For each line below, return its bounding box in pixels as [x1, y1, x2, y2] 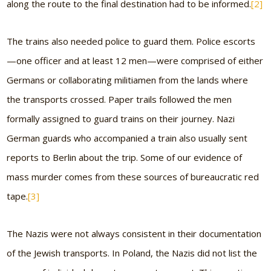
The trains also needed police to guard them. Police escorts [7, 35, 256, 48]
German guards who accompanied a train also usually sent [7, 132, 248, 145]
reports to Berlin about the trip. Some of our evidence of [7, 151, 243, 164]
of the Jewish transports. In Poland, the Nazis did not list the [7, 247, 258, 260]
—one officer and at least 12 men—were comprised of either [7, 54, 264, 67]
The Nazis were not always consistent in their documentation [7, 227, 262, 240]
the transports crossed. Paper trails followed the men [7, 93, 232, 106]
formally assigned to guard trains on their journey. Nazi [7, 113, 235, 125]
